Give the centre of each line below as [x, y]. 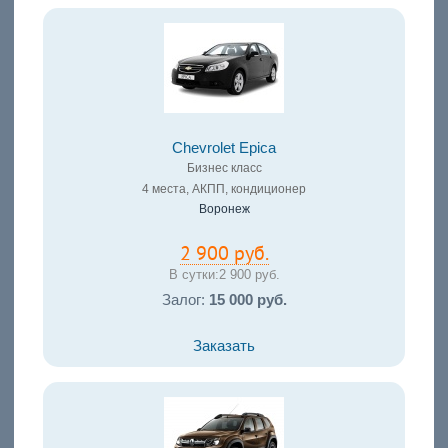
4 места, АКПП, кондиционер [224, 189]
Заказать [224, 345]
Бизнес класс [224, 168]
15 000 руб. [247, 299]
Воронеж [224, 209]
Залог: [185, 299]
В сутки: [193, 275]
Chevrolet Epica [224, 148]
